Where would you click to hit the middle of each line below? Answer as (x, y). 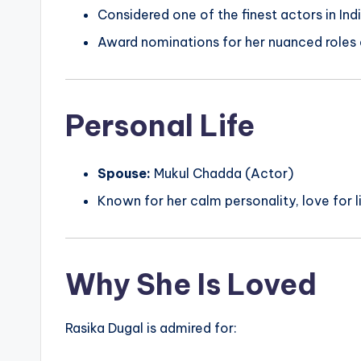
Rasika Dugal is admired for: (151, 328)
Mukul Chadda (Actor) (222, 174)
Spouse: (124, 174)
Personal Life (160, 126)
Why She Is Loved (191, 285)
